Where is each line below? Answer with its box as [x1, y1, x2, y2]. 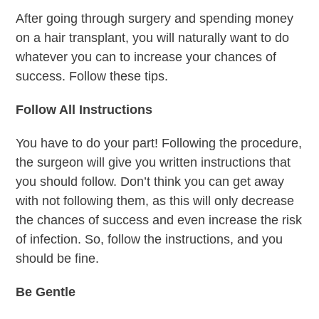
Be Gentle [16, 284, 76, 299]
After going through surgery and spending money [16, 11, 294, 26]
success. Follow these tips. [16, 68, 169, 83]
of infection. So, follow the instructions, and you [16, 231, 283, 246]
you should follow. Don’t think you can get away [16, 174, 285, 189]
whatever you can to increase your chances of [16, 49, 277, 64]
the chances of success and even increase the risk [16, 212, 303, 227]
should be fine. [16, 251, 100, 266]
